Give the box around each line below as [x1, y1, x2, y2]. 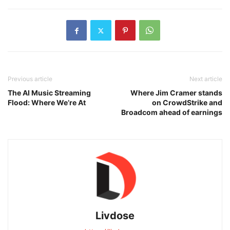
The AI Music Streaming [8, 88, 91, 98]
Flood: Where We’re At [8, 98, 86, 107]
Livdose [95, 209, 135, 222]
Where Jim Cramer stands [130, 88, 222, 98]
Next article [189, 75, 222, 83]
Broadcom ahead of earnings [121, 108, 222, 117]
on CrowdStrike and [152, 98, 222, 107]
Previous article [8, 75, 52, 83]
